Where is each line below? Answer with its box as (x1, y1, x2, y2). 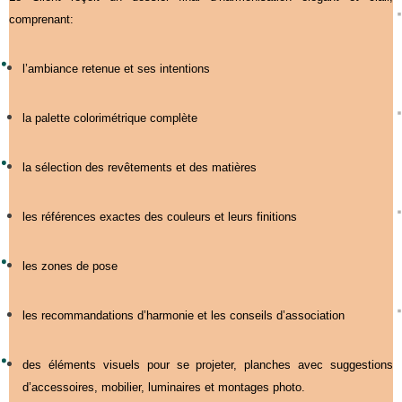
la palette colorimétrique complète (22, 110, 197, 125)
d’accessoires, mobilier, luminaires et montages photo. (22, 380, 305, 394)
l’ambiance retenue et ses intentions (22, 61, 210, 75)
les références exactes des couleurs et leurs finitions (22, 209, 297, 223)
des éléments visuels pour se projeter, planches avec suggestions (22, 357, 393, 371)
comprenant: (9, 12, 74, 26)
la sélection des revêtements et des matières (22, 160, 257, 174)
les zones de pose (22, 258, 118, 273)
